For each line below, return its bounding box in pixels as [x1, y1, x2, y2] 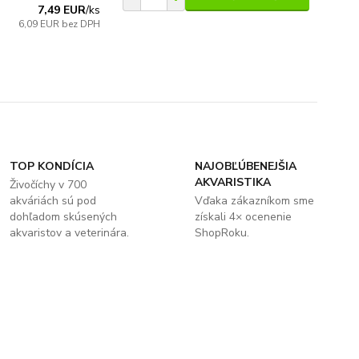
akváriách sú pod [10, 193, 97, 208]
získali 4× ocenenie [194, 209, 292, 224]
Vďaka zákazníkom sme [194, 193, 314, 208]
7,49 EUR [38, 2, 87, 18]
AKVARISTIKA [194, 175, 271, 190]
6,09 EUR [18, 18, 63, 30]
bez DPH [62, 18, 101, 30]
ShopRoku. [194, 225, 249, 240]
